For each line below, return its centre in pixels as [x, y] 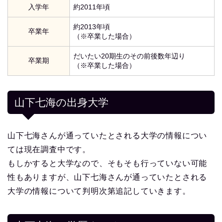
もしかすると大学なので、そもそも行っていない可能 [108, 164]
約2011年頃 [92, 7]
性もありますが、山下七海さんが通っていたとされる [108, 177]
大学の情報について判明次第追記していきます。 [99, 191]
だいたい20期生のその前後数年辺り [129, 56]
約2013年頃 [92, 27]
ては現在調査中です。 [49, 150]
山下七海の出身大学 [61, 103]
